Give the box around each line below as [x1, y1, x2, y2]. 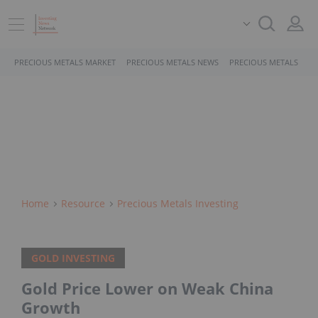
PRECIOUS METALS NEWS [126, 57, 219, 67]
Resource [61, 197, 105, 210]
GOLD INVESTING [31, 251, 115, 265]
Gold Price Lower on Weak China [21, 278, 273, 300]
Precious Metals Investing [117, 197, 238, 210]
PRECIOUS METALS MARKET [14, 57, 116, 67]
